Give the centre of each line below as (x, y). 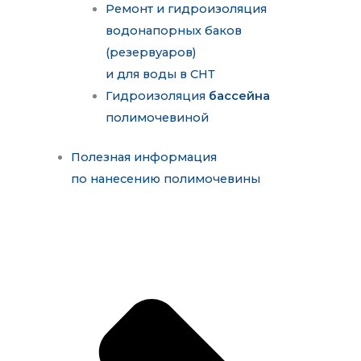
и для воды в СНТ (161, 75)
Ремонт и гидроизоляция (187, 9)
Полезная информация (143, 157)
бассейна (240, 96)
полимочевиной (158, 118)
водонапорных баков (174, 31)
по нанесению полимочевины (165, 178)
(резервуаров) (151, 53)
